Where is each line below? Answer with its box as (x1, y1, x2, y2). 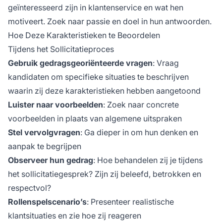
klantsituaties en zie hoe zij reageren (8, 210, 141, 221)
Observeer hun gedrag (8, 155, 93, 165)
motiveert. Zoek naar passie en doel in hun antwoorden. (8, 16, 212, 26)
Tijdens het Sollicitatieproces (8, 44, 114, 54)
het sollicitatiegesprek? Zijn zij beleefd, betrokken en (8, 168, 201, 179)
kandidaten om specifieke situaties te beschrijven (8, 71, 189, 82)
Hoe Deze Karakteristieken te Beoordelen (8, 30, 160, 40)
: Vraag (153, 57, 179, 68)
